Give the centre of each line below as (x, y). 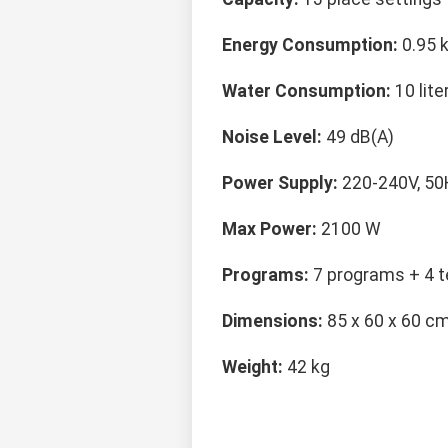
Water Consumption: (306, 91)
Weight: (252, 367)
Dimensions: (272, 321)
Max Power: (269, 229)
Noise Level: (272, 137)
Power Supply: (280, 183)
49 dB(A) (358, 137)
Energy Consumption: (310, 45)
